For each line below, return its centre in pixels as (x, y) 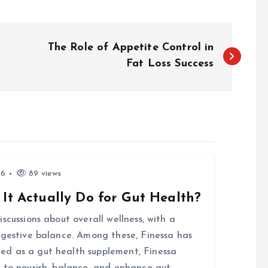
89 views (44, 174)
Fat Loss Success (170, 64)
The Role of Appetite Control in (131, 48)
